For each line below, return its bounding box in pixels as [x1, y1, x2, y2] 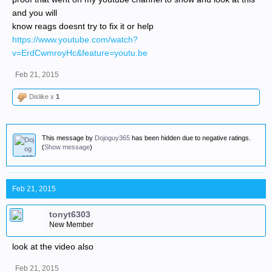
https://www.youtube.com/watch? [12, 35, 138, 44]
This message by [42, 134, 95, 141]
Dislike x [27, 93, 56, 100]
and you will [12, 8, 57, 18]
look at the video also [12, 242, 93, 251]
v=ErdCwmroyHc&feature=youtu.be [12, 48, 148, 58]
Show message [44, 143, 90, 151]
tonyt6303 [49, 209, 90, 219]
